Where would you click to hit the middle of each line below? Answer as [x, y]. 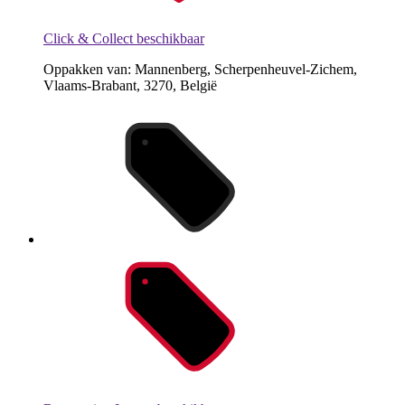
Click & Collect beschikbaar [124, 38]
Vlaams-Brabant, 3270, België [130, 85]
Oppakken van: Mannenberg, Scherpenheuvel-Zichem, [200, 69]
